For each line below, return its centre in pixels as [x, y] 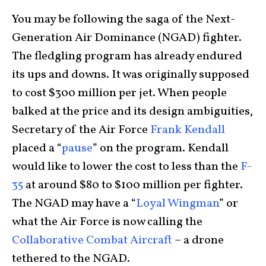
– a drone [198, 240]
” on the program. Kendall [161, 148]
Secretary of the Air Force [81, 130]
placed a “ [37, 148]
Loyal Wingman [178, 204]
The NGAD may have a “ [74, 204]
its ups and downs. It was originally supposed [131, 75]
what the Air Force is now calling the [107, 222]
